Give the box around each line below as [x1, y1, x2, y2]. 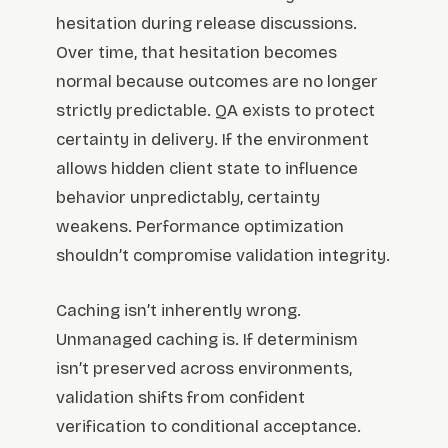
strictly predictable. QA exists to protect [56, 100, 375, 122]
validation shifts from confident [56, 386, 305, 408]
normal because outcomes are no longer [56, 71, 378, 93]
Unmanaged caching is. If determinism [56, 328, 358, 350]
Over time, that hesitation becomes [56, 42, 337, 64]
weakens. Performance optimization [56, 216, 344, 238]
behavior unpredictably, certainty [56, 187, 320, 209]
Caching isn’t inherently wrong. [56, 299, 301, 321]
